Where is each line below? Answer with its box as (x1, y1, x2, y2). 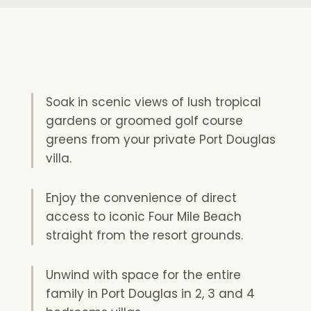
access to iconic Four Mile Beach (45, 208, 242, 225)
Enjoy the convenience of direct (45, 189, 237, 206)
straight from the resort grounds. (45, 226, 243, 244)
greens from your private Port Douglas (45, 131, 276, 148)
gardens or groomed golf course (45, 112, 243, 129)
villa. (45, 149, 72, 167)
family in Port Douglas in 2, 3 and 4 (45, 285, 255, 302)
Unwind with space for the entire (45, 266, 241, 283)
